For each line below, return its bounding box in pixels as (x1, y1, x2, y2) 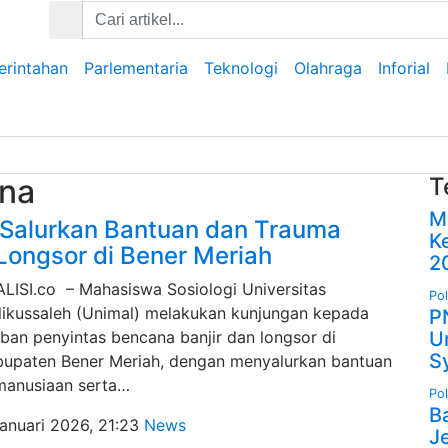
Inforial (378, 58, 430, 78)
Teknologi (204, 58, 278, 78)
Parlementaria (84, 58, 188, 78)
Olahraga (294, 58, 362, 78)
